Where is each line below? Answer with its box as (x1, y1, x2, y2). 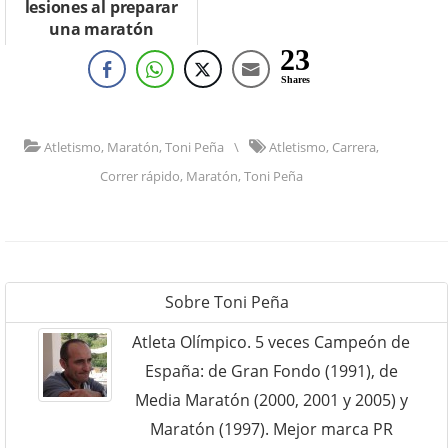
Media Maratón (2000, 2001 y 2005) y (134, 389, 408, 412)
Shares (280, 74, 310, 86)
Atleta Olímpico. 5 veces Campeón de (132, 331, 410, 354)
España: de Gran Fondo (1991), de (144, 360, 398, 383)
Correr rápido (100, 167, 180, 186)
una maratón (49, 18, 154, 41)
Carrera (332, 138, 376, 157)
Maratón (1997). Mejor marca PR (149, 418, 393, 441)
